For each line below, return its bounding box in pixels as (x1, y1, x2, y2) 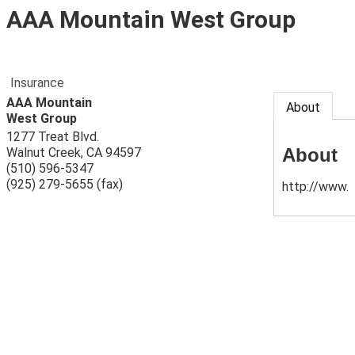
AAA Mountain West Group (6, 6, 296, 33)
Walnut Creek (6, 145, 81, 160)
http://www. (282, 178, 349, 194)
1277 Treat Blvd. (6, 129, 99, 144)
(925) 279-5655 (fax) (6, 177, 123, 192)
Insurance (10, 75, 64, 90)
